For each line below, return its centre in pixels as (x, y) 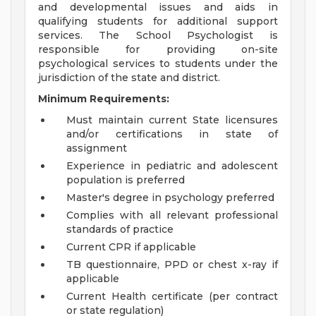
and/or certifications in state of (172, 134)
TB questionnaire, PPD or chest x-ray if (172, 265)
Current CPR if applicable (131, 247)
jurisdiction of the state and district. (129, 78)
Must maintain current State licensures (172, 120)
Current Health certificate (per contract (172, 297)
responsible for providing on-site (158, 50)
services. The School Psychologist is (158, 36)
